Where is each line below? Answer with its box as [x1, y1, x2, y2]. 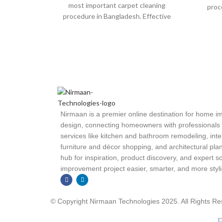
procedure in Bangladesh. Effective [63, 12, 171, 21]
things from [99, 34, 135, 43]
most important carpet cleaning [68, 1, 166, 10]
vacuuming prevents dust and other [61, 23, 172, 32]
